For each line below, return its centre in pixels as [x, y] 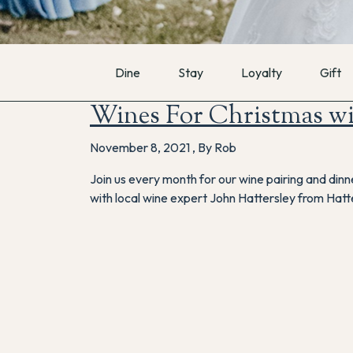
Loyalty [262, 72]
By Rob [217, 147]
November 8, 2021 [141, 147]
